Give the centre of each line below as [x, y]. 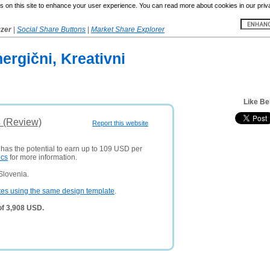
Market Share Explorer [128, 30]
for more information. [42, 157]
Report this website [120, 123]
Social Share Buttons [51, 30]
